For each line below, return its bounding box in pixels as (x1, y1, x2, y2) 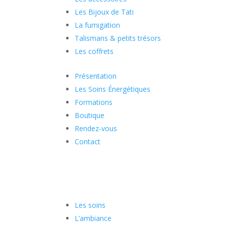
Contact (75, 136, 101, 146)
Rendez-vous (75, 123, 118, 133)
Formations (75, 97, 113, 107)
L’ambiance (75, 213, 112, 223)
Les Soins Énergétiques (75, 84, 151, 94)
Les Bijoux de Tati (75, 7, 134, 17)
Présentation (75, 71, 117, 81)
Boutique (75, 110, 105, 120)
